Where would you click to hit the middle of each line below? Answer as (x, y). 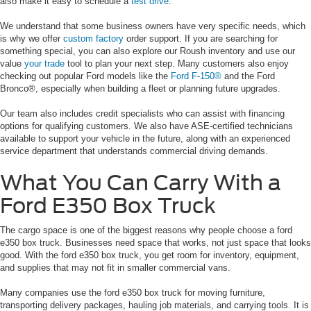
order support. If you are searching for (201, 39)
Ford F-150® (196, 76)
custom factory (93, 39)
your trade (44, 64)
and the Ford (248, 76)
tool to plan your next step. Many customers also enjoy (177, 64)
